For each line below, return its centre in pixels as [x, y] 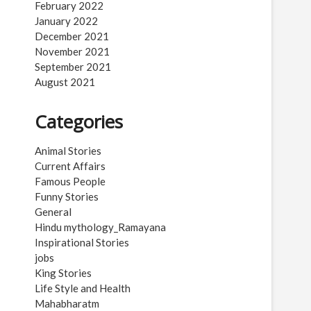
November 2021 [72, 51]
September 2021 [73, 67]
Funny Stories [67, 196]
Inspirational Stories [82, 242]
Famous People [70, 181]
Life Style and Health [83, 288]
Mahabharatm [67, 303]
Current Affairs [70, 166]
